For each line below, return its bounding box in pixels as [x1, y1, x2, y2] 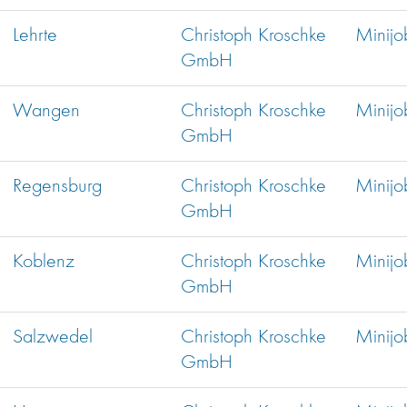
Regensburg [13, 176, 102, 197]
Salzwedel [13, 327, 93, 348]
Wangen [13, 101, 80, 122]
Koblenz [13, 252, 74, 273]
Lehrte [13, 25, 57, 46]
